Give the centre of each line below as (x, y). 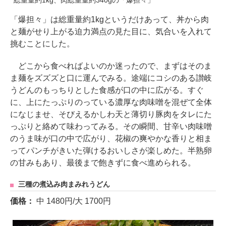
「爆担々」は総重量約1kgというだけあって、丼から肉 (109, 19)
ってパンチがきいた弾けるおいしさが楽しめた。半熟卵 (111, 150)
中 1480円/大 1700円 (73, 201)
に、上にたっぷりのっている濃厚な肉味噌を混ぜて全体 (111, 102)
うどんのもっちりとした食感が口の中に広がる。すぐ (107, 90)
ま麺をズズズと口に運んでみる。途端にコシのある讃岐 (111, 78)
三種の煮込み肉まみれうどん (64, 184)
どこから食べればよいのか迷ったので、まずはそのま (111, 66)
